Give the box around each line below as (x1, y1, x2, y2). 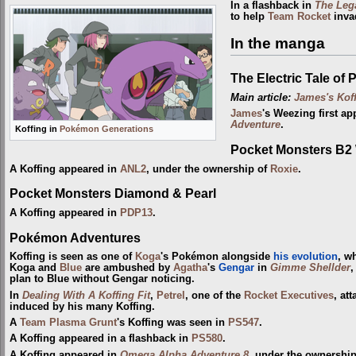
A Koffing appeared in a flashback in (10, 333, 192, 345)
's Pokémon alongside (161, 251, 273, 263)
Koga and (10, 262, 60, 274)
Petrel (157, 289, 185, 301)
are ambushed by (82, 262, 173, 274)
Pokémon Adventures (10, 230, 141, 245)
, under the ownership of (146, 163, 270, 175)
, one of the (185, 289, 244, 301)
